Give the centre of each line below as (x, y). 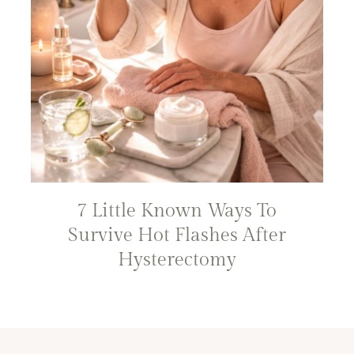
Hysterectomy (177, 260)
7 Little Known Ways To (177, 211)
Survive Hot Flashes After (177, 235)
